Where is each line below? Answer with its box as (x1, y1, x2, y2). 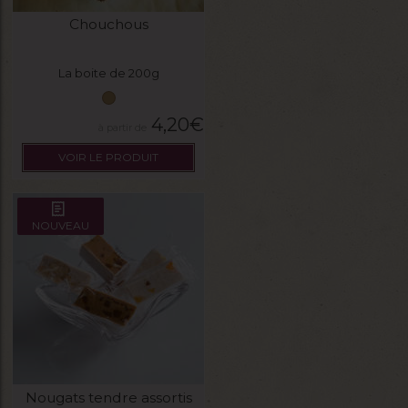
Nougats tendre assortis (25, 388, 192, 406)
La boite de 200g (57, 66, 159, 81)
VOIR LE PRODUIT (58, 149, 158, 164)
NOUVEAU (32, 219, 89, 233)
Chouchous (68, 15, 148, 34)
